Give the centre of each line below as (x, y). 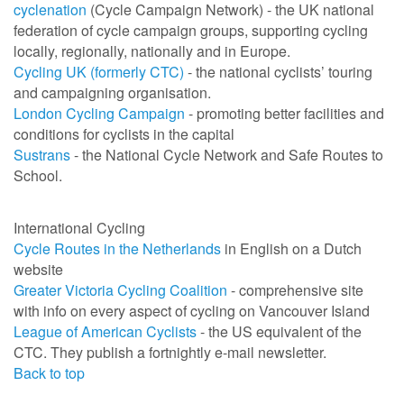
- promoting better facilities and (285, 114)
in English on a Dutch (291, 248)
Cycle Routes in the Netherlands (117, 248)
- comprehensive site (295, 289)
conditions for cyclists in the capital (124, 134)
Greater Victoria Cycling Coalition (120, 289)
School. (38, 176)
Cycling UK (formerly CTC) (99, 72)
